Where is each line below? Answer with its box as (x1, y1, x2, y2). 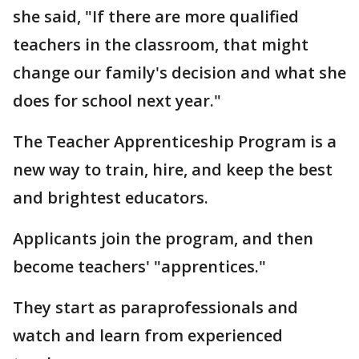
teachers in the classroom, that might (13, 34, 309, 55)
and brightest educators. (13, 187, 208, 208)
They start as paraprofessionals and (13, 296, 298, 318)
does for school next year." (13, 90, 221, 111)
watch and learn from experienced (13, 325, 283, 346)
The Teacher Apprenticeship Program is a (13, 131, 337, 152)
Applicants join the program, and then (13, 228, 313, 249)
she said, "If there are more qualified (13, 6, 299, 27)
